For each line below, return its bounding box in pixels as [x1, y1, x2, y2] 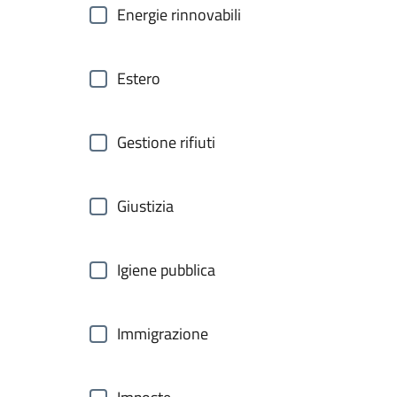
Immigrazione [117, 322, 208, 346]
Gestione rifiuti [117, 130, 215, 154]
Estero [117, 66, 160, 90]
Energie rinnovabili [117, 3, 241, 27]
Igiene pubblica [117, 258, 215, 282]
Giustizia [117, 194, 174, 218]
